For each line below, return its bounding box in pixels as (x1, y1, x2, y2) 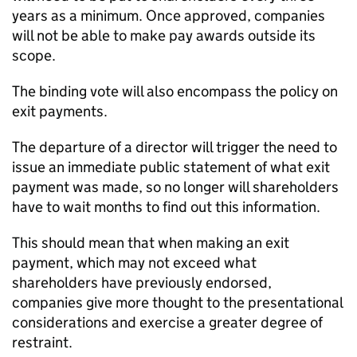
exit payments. (12, 102, 108, 120)
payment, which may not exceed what (12, 253, 257, 272)
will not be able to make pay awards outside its (12, 26, 316, 45)
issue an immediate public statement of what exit (12, 158, 330, 176)
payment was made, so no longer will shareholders (12, 178, 339, 196)
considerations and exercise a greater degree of (12, 313, 323, 331)
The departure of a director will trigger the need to (12, 138, 337, 156)
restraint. (12, 333, 73, 351)
